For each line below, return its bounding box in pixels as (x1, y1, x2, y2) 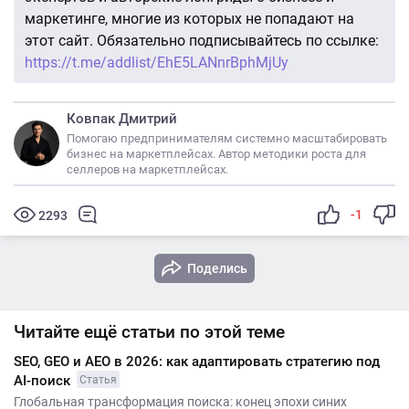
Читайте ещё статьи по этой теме (14, 320, 285, 342)
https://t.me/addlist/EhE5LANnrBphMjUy (25, 53, 288, 71)
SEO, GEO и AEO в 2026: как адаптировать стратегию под (14, 352, 380, 370)
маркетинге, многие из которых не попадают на (25, 9, 354, 27)
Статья (79, 372, 117, 386)
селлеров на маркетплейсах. (67, 162, 228, 176)
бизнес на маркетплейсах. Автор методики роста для (67, 146, 366, 161)
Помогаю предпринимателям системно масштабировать (67, 131, 387, 145)
